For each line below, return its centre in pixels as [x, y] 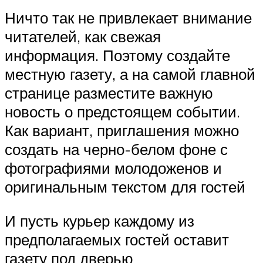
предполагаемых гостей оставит [117, 239]
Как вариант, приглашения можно [122, 130]
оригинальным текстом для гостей [125, 186]
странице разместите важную [109, 92]
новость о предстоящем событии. [122, 111]
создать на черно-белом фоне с [116, 149]
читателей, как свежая [83, 36]
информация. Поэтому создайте [117, 55]
